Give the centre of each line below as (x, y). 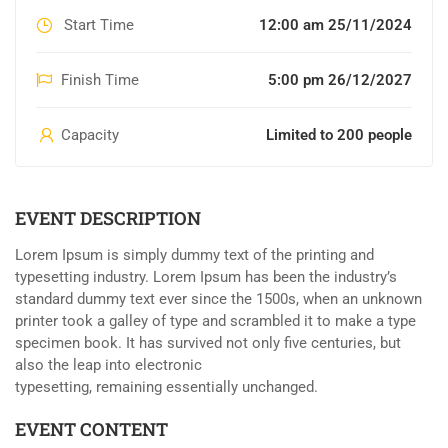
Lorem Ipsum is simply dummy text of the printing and (194, 254)
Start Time (97, 24)
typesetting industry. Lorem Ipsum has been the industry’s (206, 276)
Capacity (88, 134)
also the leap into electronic (108, 364)
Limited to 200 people (339, 134)
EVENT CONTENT (91, 428)
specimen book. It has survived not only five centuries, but (208, 342)
